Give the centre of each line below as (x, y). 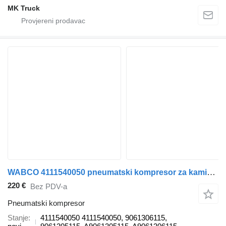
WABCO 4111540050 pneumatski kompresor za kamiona (211, 173)
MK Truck (24, 8)
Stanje (18, 217)
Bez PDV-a (49, 187)
